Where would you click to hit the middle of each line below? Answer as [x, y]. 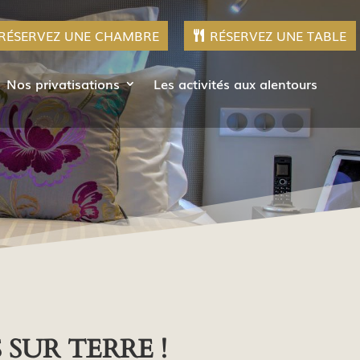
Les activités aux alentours [235, 84]
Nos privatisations [63, 84]
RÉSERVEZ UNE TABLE [278, 35]
